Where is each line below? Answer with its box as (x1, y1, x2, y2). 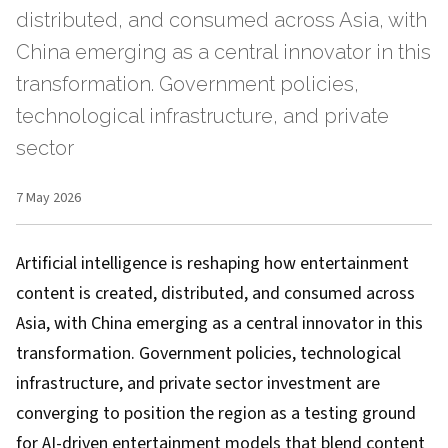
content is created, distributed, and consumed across (16, 281, 415, 306)
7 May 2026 (16, 188, 81, 208)
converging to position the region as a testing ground (16, 401, 416, 426)
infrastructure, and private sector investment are (16, 371, 380, 396)
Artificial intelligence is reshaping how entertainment (16, 251, 409, 276)
